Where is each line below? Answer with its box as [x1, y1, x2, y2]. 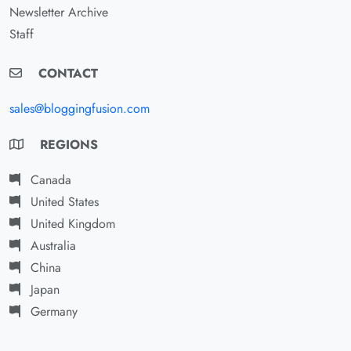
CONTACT [34, 64, 98, 82]
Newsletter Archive [9, 3, 108, 21]
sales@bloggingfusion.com [9, 100, 150, 118]
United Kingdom [27, 215, 115, 233]
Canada [27, 171, 71, 189]
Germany [27, 302, 78, 320]
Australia [27, 237, 76, 255]
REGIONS [36, 136, 98, 154]
